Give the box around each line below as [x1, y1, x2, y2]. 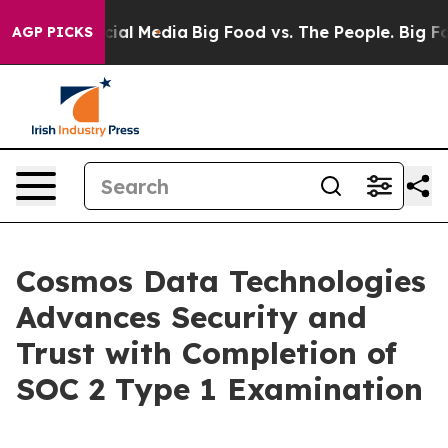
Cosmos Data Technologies [16, 262, 426, 300]
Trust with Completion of [16, 334, 397, 372]
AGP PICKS [12, 23, 93, 41]
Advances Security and [16, 298, 367, 336]
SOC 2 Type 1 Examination [16, 370, 423, 408]
